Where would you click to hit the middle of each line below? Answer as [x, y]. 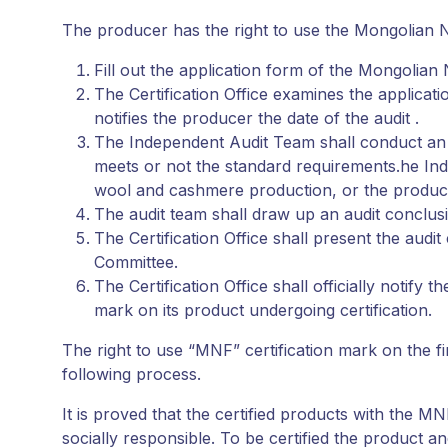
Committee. [136, 262]
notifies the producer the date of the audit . [256, 118]
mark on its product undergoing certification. [265, 310]
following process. [134, 374]
